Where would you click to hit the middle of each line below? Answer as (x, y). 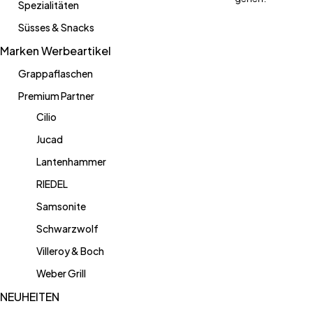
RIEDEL (52, 184)
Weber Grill (61, 273)
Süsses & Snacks (56, 27)
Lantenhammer (71, 161)
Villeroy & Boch (70, 251)
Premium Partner (56, 96)
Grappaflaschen (56, 73)
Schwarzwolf (67, 228)
